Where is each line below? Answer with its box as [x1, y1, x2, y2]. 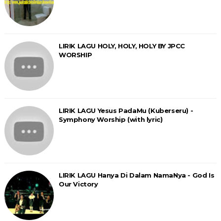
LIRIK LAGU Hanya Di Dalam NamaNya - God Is [58, 171, 215, 180]
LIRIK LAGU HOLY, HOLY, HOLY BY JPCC [58, 42, 185, 50]
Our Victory [58, 180, 98, 188]
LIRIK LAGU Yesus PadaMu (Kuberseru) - [58, 107, 193, 115]
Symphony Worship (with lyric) [58, 115, 163, 124]
